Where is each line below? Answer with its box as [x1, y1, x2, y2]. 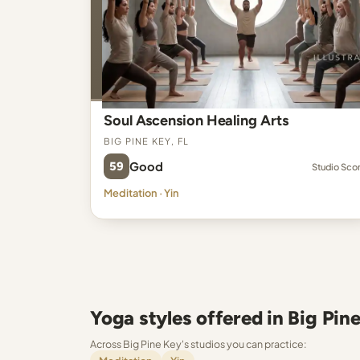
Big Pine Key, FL [104, 132, 190, 147]
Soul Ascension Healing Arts [104, 112, 288, 129]
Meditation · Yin [104, 186, 179, 199]
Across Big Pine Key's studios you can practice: [90, 337, 307, 350]
